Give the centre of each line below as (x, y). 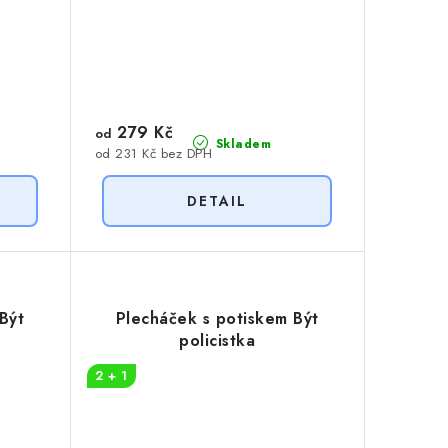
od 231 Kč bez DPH (153, 154)
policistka (217, 341)
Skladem (241, 143)
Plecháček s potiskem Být (217, 319)
